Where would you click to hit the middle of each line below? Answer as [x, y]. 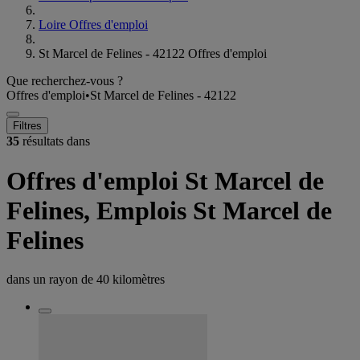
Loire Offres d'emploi [93, 25]
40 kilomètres [131, 280]
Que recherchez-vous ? [65, 81]
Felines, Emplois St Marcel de [169, 210]
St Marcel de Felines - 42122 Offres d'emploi [153, 54]
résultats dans [55, 141]
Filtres [27, 126]
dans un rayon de [51, 280]
